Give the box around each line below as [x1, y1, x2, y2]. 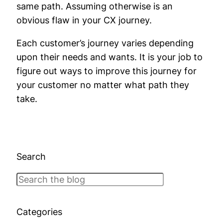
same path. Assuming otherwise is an [16, 1, 173, 11]
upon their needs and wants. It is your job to [16, 52, 203, 62]
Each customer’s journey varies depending [16, 38, 194, 48]
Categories [16, 207, 62, 217]
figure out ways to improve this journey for [16, 66, 197, 76]
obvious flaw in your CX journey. [16, 15, 152, 25]
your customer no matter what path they [16, 80, 189, 90]
